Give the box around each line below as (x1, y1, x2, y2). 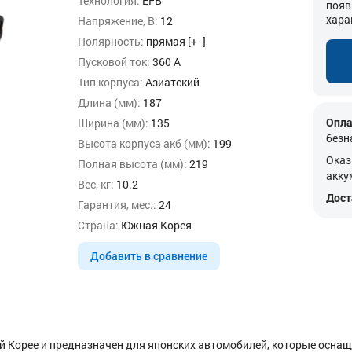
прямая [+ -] (144, 34, 206, 49)
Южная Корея (119, 218, 192, 233)
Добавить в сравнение (90, 248, 207, 263)
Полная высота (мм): (78, 156, 187, 171)
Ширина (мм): (78, 115, 148, 130)
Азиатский (143, 75, 200, 90)
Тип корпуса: (78, 75, 143, 90)
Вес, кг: (78, 177, 114, 192)
